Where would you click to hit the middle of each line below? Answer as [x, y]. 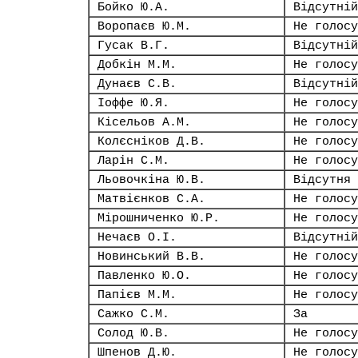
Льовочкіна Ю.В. [151, 180]
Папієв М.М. [137, 295]
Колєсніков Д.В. [151, 141]
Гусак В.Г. [133, 46]
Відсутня [322, 180]
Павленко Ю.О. [144, 276]
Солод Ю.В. [133, 333]
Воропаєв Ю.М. [144, 26]
